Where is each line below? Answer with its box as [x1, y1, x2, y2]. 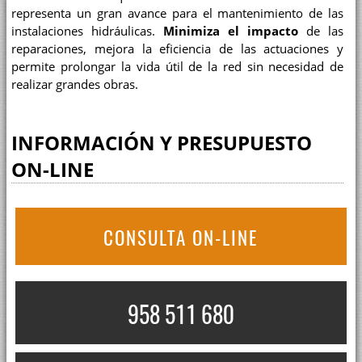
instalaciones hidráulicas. [11, 23, 164, 39]
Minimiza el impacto [163, 23, 299, 39]
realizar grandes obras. [11, 76, 139, 92]
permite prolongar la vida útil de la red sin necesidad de [11, 58, 344, 74]
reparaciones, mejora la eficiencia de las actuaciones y [11, 40, 344, 57]
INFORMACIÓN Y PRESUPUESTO [11, 129, 313, 157]
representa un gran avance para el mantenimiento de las [11, 5, 344, 21]
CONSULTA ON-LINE [103, 224, 259, 252]
